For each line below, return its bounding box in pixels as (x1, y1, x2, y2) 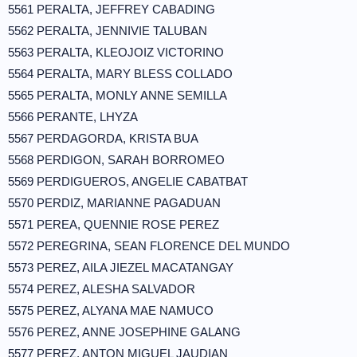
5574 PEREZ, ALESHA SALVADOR (8, 282, 195, 296)
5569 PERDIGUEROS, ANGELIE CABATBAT (8, 175, 248, 188)
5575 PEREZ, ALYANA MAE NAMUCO (8, 304, 214, 317)
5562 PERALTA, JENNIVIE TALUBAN (8, 24, 207, 37)
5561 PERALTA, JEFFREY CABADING (8, 2, 215, 16)
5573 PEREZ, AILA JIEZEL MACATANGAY (8, 261, 233, 274)
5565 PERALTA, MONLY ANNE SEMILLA (8, 88, 227, 102)
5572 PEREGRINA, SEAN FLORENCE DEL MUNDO (8, 239, 290, 253)
